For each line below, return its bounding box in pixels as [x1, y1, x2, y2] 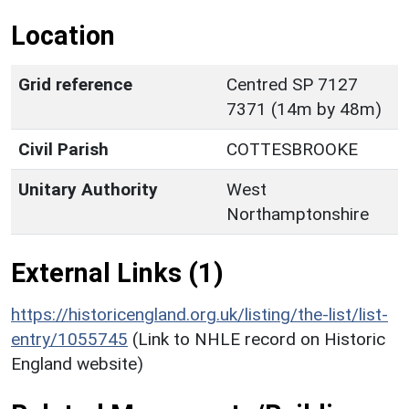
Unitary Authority [18, 178, 158, 200]
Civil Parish [18, 138, 109, 160]
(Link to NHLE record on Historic [132, 328, 385, 350]
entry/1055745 [11, 328, 128, 350]
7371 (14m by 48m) [226, 98, 382, 120]
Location [11, 19, 115, 51]
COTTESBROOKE [226, 138, 358, 160]
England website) [11, 352, 143, 374]
